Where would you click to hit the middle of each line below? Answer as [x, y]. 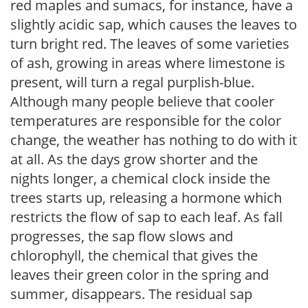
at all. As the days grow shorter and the [134, 159]
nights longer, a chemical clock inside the [140, 178]
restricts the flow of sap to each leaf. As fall [146, 217]
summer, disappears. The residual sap [131, 294]
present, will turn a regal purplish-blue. [132, 82]
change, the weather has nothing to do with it [154, 140]
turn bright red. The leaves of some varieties [150, 43]
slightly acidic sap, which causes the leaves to [154, 24]
